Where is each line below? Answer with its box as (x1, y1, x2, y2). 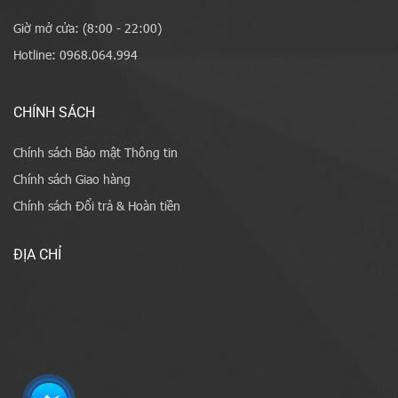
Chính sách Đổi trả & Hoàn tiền (13, 197, 180, 214)
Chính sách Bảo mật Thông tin (13, 144, 178, 161)
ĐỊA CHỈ (13, 246, 61, 263)
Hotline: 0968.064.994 (13, 46, 138, 63)
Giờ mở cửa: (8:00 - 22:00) (13, 20, 162, 36)
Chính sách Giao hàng (13, 171, 131, 187)
